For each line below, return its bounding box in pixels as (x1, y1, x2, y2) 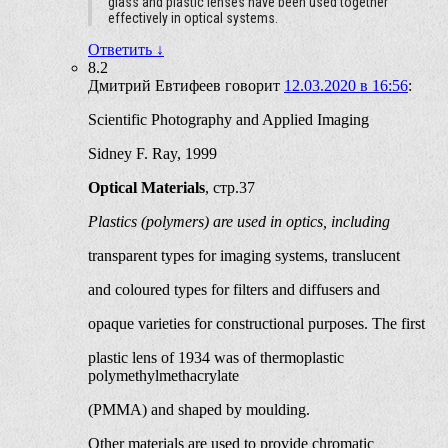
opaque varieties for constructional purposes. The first (88, 315, 425, 333)
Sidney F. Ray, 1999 (88, 145, 217, 163)
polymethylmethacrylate (88, 367, 239, 385)
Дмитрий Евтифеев (88, 77, 221, 95)
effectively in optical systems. (108, 10, 278, 27)
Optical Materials (88, 179, 205, 197)
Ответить (88, 41, 156, 59)
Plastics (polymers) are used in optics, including (88, 213, 390, 231)
